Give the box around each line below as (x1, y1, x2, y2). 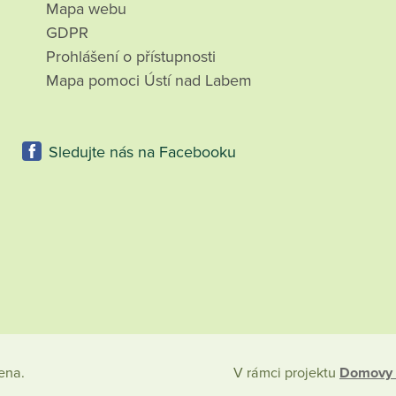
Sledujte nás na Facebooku (49, 141, 237, 162)
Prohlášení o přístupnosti (46, 46, 217, 66)
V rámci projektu (233, 363, 339, 382)
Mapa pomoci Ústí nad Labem (46, 70, 253, 90)
